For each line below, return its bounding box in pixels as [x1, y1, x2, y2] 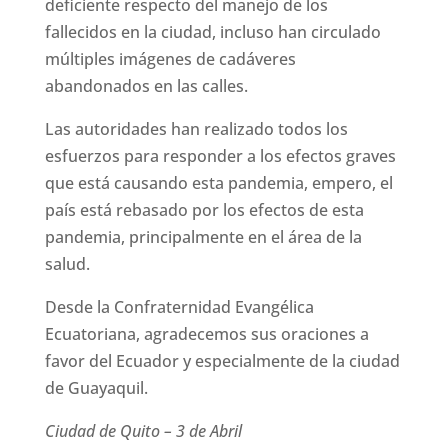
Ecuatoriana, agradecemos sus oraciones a [44, 323, 369, 346]
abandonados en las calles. [44, 75, 248, 98]
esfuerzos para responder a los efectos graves [44, 145, 396, 168]
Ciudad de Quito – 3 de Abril [44, 420, 242, 443]
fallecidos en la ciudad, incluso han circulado [44, 21, 381, 44]
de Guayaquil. [44, 377, 148, 400]
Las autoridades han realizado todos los [44, 118, 348, 141]
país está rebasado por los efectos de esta [44, 199, 364, 222]
